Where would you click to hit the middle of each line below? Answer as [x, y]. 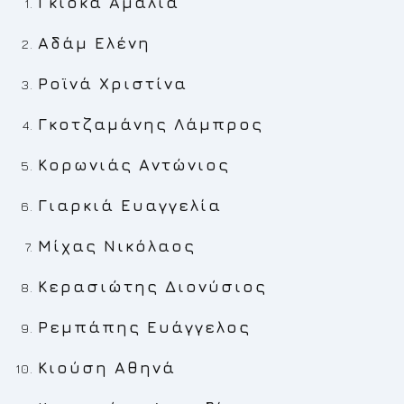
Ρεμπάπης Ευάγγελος [145, 327]
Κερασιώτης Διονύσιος [153, 286]
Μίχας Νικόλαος [117, 246]
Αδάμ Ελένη [95, 43]
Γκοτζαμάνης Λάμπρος [151, 124]
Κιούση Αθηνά [107, 367]
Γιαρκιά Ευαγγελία [130, 205]
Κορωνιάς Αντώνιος [134, 165]
